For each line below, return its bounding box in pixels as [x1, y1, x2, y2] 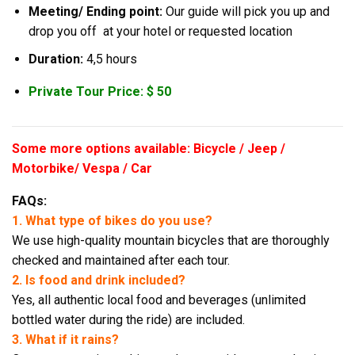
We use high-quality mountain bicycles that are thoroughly [12, 233, 330, 249]
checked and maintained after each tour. [12, 253, 230, 269]
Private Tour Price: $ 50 [28, 84, 171, 100]
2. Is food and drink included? [12, 273, 185, 288]
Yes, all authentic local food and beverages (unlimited [12, 292, 306, 308]
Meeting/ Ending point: [28, 4, 166, 20]
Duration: [28, 52, 86, 67]
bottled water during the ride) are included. [12, 312, 245, 328]
